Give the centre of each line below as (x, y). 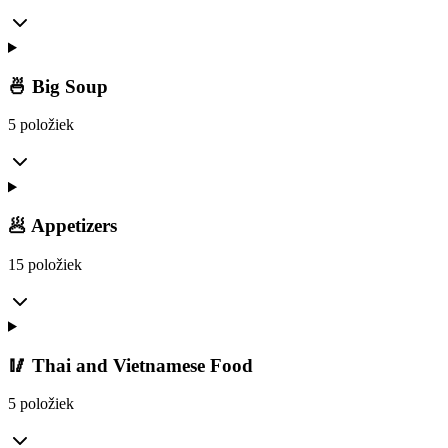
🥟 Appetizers (62, 226)
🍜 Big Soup (58, 86)
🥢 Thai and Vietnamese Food (130, 365)
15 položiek (45, 264)
